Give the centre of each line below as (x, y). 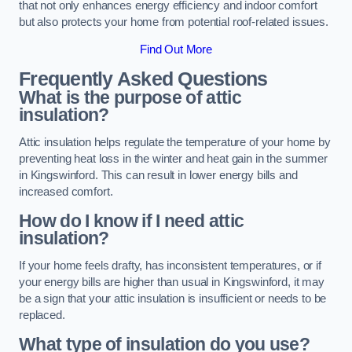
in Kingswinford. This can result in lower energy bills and (158, 176)
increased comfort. (66, 192)
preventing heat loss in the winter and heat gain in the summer (173, 159)
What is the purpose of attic (130, 97)
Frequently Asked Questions (143, 79)
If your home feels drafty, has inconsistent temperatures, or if (170, 266)
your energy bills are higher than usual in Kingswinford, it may (172, 282)
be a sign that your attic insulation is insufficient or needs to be (173, 299)
